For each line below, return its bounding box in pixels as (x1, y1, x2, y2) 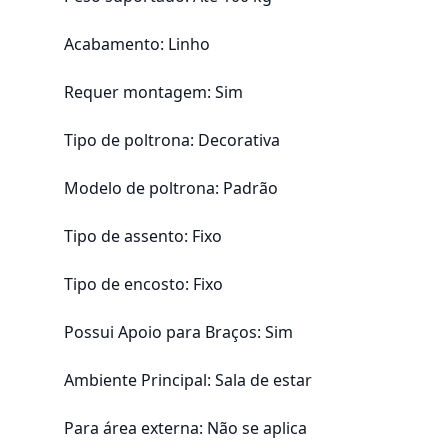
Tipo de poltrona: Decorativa (64, 129, 280, 151)
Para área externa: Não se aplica (64, 417, 307, 439)
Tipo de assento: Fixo (64, 225, 222, 247)
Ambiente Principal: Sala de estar (64, 369, 312, 391)
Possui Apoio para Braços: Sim (64, 321, 293, 343)
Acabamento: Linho (64, 33, 210, 55)
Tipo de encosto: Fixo (64, 273, 223, 295)
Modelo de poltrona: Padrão (64, 177, 282, 199)
